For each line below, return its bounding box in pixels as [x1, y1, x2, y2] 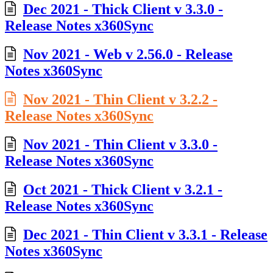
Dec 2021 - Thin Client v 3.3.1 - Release [23, 226, 268, 243]
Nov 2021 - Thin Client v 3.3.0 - [23, 136, 218, 153]
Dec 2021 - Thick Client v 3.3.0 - [23, 1, 223, 18]
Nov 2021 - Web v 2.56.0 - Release [23, 46, 233, 63]
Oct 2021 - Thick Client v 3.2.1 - [23, 182, 222, 198]
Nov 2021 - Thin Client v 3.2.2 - [23, 91, 218, 108]
